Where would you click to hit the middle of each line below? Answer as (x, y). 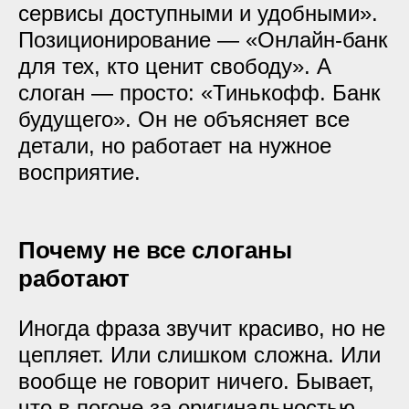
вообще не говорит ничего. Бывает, (196, 381)
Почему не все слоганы (155, 250)
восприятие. (79, 172)
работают (74, 278)
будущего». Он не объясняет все (184, 119)
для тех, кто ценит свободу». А (175, 66)
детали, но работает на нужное (175, 146)
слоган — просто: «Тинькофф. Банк (199, 93)
